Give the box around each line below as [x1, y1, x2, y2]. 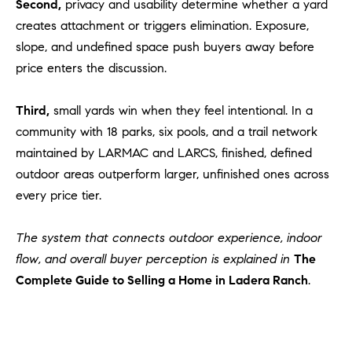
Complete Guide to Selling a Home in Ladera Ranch [16, 273, 308, 288]
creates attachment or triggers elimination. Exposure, [16, 18, 309, 34]
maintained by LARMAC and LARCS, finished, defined [16, 145, 312, 161]
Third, [16, 103, 49, 119]
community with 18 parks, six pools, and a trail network [16, 124, 317, 140]
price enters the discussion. [16, 60, 167, 76]
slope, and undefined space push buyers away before [16, 39, 314, 55]
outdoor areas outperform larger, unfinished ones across [16, 167, 329, 182]
